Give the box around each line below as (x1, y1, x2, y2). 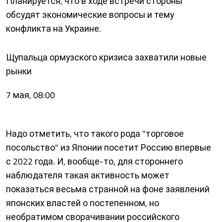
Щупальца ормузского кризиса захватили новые (6, 49, 207, 65)
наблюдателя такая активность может (6, 167, 169, 183)
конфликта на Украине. (6, 20, 101, 37)
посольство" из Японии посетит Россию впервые (6, 139, 211, 156)
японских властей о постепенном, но (6, 195, 159, 211)
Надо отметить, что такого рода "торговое (6, 125, 184, 142)
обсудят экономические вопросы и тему (6, 6, 174, 23)
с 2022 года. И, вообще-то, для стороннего (6, 153, 183, 169)
